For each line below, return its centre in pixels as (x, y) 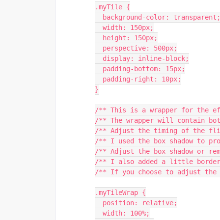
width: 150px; (128, 27)
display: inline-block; (146, 58)
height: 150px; (130, 38)
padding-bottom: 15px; (144, 69)
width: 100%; (126, 213)
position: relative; (140, 203)
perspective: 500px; (140, 48)
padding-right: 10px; (142, 79)
